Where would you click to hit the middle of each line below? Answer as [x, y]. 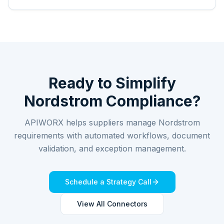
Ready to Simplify [112, 83]
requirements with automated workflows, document [112, 135]
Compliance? [151, 101]
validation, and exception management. [112, 148]
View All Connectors [112, 204]
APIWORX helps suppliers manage [91, 122]
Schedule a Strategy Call [108, 182]
